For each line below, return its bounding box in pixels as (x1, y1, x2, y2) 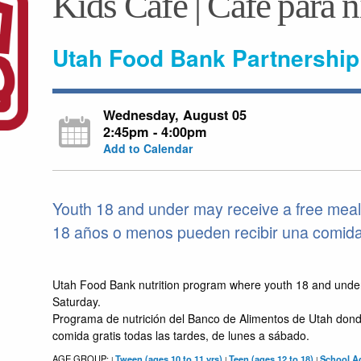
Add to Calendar (103, 140, 193, 157)
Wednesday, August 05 (103, 106, 247, 125)
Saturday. (52, 293, 101, 310)
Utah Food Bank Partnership (52, 41, 359, 75)
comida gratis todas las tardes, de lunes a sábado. (52, 327, 309, 344)
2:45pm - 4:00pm (103, 122, 208, 142)
